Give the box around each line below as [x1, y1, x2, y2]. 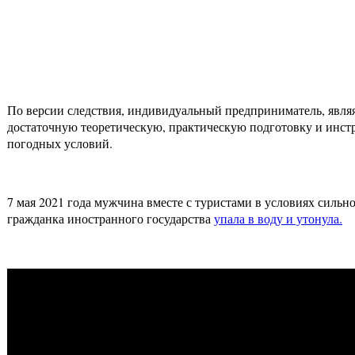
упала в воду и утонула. [214, 210, 342, 227]
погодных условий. [7, 135, 113, 152]
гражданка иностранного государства [7, 210, 214, 227]
